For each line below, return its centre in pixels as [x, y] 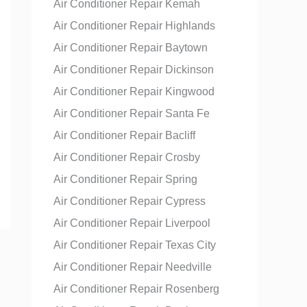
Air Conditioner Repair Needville [133, 267]
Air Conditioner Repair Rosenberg [136, 289]
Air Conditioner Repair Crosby [127, 157]
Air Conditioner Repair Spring [125, 179]
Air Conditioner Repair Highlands [134, 26]
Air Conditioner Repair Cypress [130, 201]
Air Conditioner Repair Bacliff [124, 135]
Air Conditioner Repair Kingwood [134, 91]
